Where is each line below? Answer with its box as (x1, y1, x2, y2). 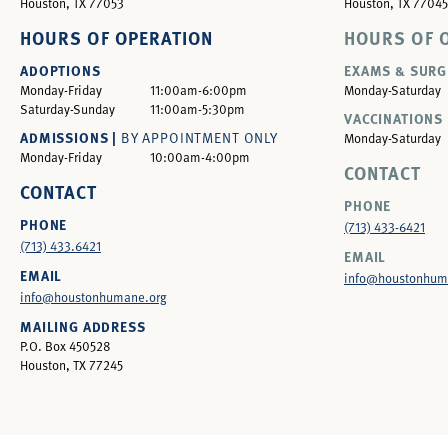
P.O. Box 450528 (20, 336, 111, 355)
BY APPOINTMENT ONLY (120, 127, 278, 147)
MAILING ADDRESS (20, 315, 146, 336)
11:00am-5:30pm (150, 99, 245, 118)
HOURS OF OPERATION (20, 24, 214, 51)
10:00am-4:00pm (150, 147, 250, 166)
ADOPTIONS (20, 59, 101, 80)
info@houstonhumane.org (20, 287, 167, 306)
